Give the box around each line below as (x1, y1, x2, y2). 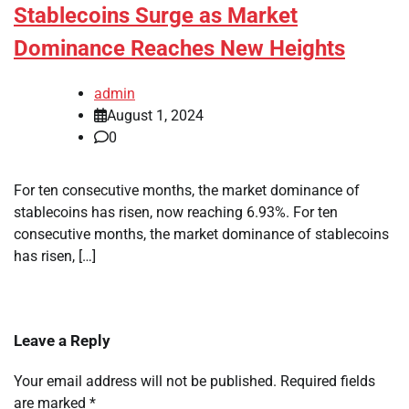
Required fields (280, 372, 375, 391)
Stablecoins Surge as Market (14, 3, 298, 29)
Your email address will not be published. (14, 372, 277, 391)
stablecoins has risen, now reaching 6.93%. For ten (14, 204, 338, 222)
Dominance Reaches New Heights (14, 36, 345, 62)
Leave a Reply (14, 331, 110, 351)
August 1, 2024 (107, 107, 204, 125)
